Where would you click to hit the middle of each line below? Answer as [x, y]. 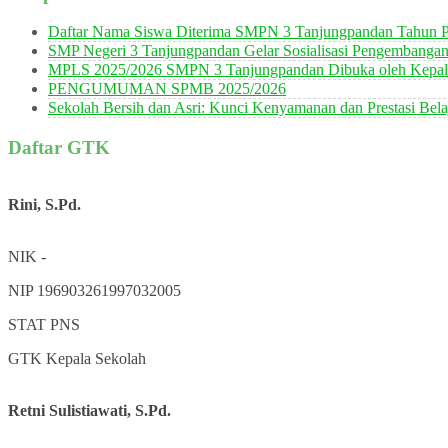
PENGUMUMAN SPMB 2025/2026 [167, 89]
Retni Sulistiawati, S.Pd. [89, 410]
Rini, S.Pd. [44, 204]
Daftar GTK [59, 147]
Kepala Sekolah [96, 358]
